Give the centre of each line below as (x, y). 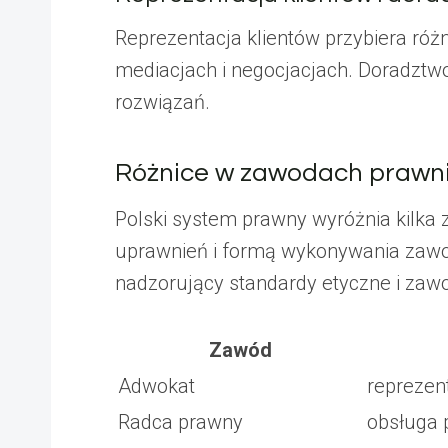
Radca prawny (180, 421)
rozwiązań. (162, 101)
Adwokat (156, 385)
